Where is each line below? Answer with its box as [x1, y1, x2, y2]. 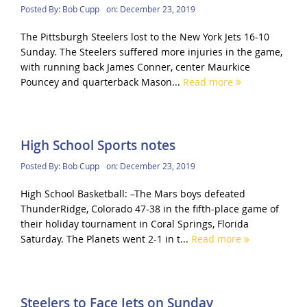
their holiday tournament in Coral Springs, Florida [20, 217, 249, 231]
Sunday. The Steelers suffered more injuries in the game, [20, 45, 282, 59]
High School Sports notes [20, 136, 175, 155]
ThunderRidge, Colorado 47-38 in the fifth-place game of [20, 202, 279, 216]
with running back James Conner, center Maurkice [20, 60, 250, 74]
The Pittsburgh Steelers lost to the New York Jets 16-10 [20, 30, 269, 44]
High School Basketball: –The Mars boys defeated [20, 187, 245, 201]
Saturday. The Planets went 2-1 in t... [20, 232, 191, 246]
